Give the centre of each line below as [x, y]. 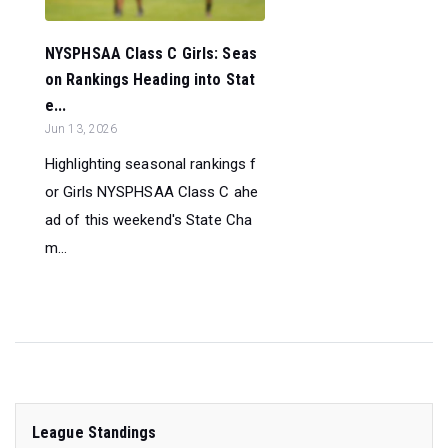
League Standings [94, 432]
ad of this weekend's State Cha [149, 219]
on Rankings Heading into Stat [150, 79]
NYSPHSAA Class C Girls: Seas [151, 53]
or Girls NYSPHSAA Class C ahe [151, 191]
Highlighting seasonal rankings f [151, 163]
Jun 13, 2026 [81, 128]
